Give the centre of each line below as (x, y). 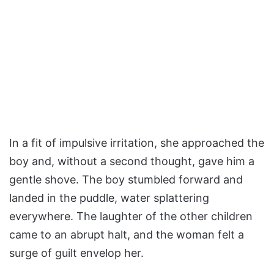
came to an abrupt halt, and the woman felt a (127, 235)
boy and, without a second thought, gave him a (132, 161)
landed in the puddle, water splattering (109, 198)
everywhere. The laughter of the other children (131, 217)
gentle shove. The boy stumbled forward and (126, 180)
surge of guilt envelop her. (76, 253)
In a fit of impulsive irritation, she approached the (137, 143)
